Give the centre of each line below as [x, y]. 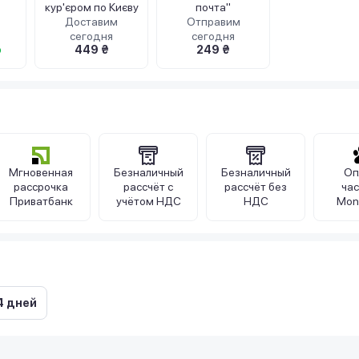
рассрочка [41, 187]
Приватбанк [41, 201]
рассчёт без [256, 187]
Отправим [213, 22]
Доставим [91, 22]
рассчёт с [148, 187]
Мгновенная [41, 172]
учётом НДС [148, 201]
